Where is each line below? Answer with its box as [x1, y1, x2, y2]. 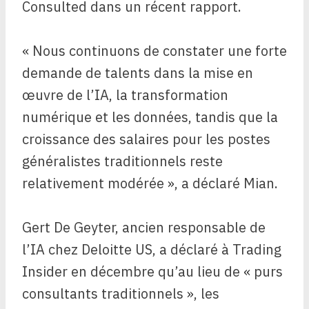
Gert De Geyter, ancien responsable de [22, 218, 266, 237]
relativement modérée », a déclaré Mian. [22, 174, 278, 193]
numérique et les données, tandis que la [22, 108, 278, 127]
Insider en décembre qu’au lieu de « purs [22, 262, 283, 281]
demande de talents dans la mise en [22, 63, 253, 83]
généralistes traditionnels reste [22, 152, 223, 171]
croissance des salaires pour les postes [22, 130, 270, 149]
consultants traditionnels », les [22, 284, 219, 303]
